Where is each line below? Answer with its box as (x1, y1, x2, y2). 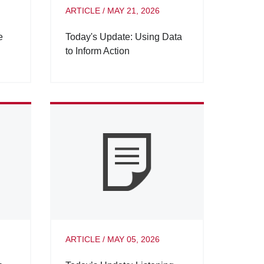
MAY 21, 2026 (107, 6, 160, 16)
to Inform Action (65, 46, 130, 57)
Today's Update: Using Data (65, 32, 182, 42)
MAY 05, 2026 (107, 234, 160, 244)
